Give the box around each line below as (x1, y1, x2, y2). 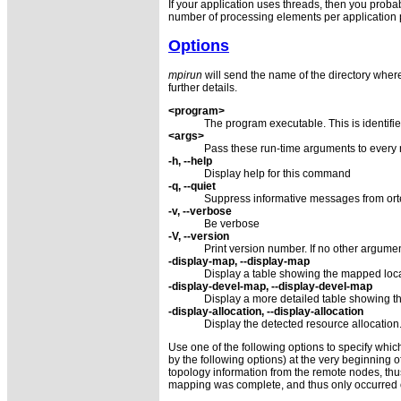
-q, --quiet (168, 179, 216, 192)
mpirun (168, 68, 202, 81)
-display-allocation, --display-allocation (168, 304, 363, 318)
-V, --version (168, 229, 229, 243)
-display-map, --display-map (168, 254, 310, 268)
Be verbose (204, 217, 260, 230)
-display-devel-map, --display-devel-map (168, 279, 372, 293)
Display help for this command (204, 166, 351, 180)
